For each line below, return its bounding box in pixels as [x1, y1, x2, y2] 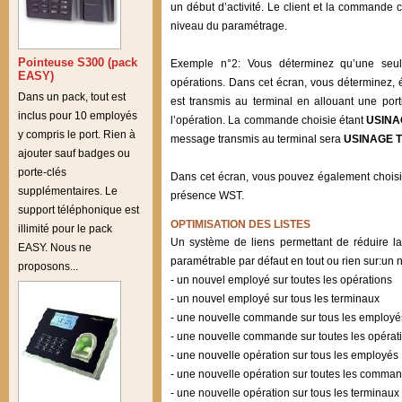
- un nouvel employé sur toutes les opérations [170, 274, 392, 286]
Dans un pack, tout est [18, 90, 126, 103]
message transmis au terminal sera [170, 133, 344, 145]
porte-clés [18, 165, 66, 179]
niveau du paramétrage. [170, 20, 287, 32]
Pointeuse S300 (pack [18, 55, 137, 69]
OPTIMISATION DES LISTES [170, 218, 310, 231]
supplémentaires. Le [18, 184, 118, 197]
